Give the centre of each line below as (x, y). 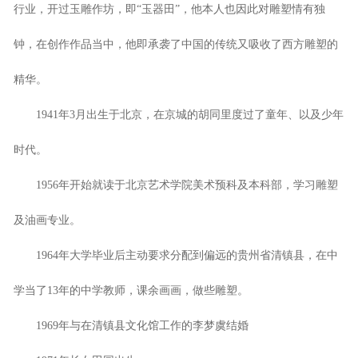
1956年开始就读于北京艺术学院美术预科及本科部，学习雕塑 (175, 185)
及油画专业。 (47, 220)
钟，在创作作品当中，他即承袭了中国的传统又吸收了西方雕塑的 (175, 44)
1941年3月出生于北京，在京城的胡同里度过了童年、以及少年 (178, 114)
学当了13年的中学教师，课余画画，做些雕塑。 (131, 290)
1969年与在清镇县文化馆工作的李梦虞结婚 (131, 325)
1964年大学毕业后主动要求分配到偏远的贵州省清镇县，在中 (175, 255)
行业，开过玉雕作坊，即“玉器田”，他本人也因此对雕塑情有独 (169, 9)
